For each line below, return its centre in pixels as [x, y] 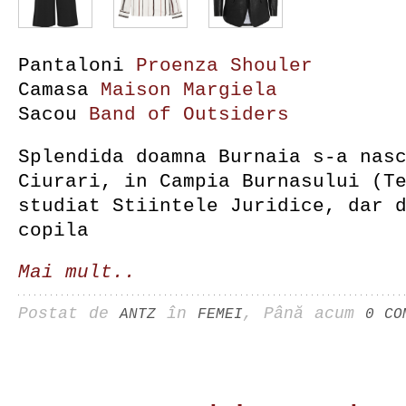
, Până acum [304, 314]
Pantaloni [77, 66]
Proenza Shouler [224, 66]
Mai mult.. [77, 273]
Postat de [69, 314]
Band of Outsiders [189, 115]
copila [53, 231]
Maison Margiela [189, 91]
